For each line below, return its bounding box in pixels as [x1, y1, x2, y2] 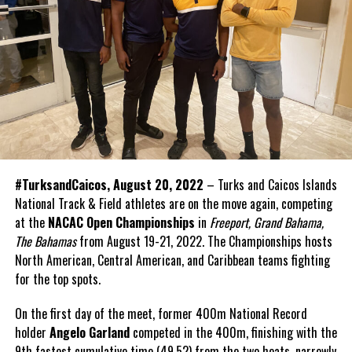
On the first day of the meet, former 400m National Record [14, 303, 307, 323]
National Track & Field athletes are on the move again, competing [14, 193, 332, 213]
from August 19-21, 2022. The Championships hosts [79, 231, 332, 251]
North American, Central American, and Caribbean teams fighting [14, 250, 330, 269]
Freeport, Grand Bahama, [209, 212, 324, 232]
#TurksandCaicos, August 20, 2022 [14, 174, 203, 194]
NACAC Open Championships [47, 212, 195, 232]
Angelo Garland [49, 322, 133, 342]
